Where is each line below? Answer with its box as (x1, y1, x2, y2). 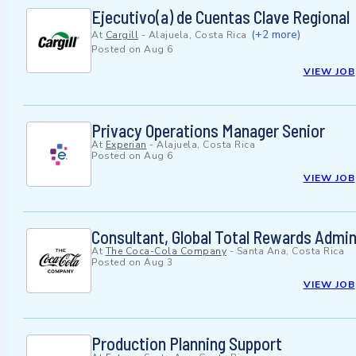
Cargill (105, 29, 138, 42)
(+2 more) (251, 27, 300, 43)
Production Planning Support (91, 333, 282, 354)
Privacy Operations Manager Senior (91, 120, 325, 141)
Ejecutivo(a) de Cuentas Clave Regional (91, 6, 350, 28)
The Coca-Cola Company (105, 245, 226, 258)
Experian (105, 138, 147, 152)
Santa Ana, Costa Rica (236, 245, 344, 258)
